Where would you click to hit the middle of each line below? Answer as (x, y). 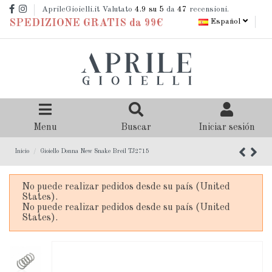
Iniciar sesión (226, 128)
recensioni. (208, 10)
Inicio (22, 151)
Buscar (136, 128)
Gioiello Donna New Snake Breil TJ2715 (94, 151)
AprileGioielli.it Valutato (88, 10)
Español (226, 22)
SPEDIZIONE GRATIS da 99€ (86, 23)
